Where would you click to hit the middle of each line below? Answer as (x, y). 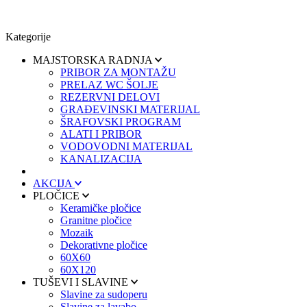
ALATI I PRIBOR (101, 134)
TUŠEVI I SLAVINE (81, 282)
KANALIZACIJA (101, 158)
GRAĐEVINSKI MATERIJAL (130, 109)
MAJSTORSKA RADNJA (93, 60)
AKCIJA (52, 183)
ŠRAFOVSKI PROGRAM (121, 121)
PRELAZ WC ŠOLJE (109, 84)
